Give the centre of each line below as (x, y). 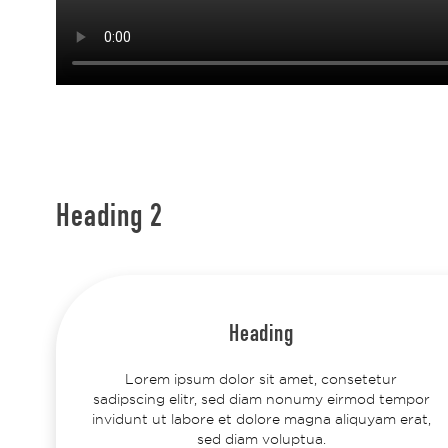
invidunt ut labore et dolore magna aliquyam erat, (261, 418)
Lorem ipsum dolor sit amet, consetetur (261, 378)
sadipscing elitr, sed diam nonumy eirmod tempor (261, 398)
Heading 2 (110, 219)
